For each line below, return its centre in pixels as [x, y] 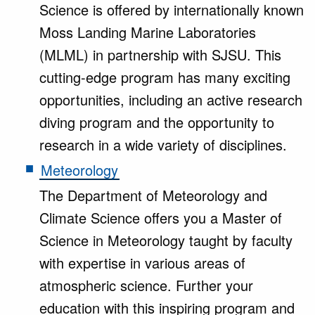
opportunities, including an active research [171, 99]
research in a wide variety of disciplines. [163, 144]
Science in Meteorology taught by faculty [166, 240]
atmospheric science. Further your [146, 285]
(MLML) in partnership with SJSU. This [160, 54]
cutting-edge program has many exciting [165, 77]
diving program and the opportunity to [157, 122]
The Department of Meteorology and [153, 195]
